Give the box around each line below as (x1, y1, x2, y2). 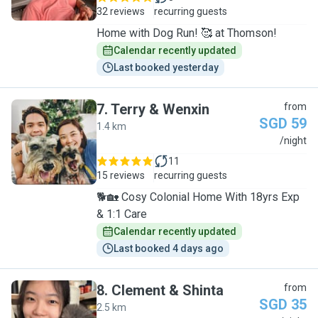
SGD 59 (259, 115, 307, 132)
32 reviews (97, 6, 145, 17)
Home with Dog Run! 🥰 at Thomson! (97, 26, 277, 40)
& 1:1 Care (97, 207, 147, 221)
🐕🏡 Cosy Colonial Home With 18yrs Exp (97, 190, 300, 204)
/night (280, 135, 307, 146)
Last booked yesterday (114, 62, 219, 73)
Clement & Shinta (111, 282, 224, 299)
